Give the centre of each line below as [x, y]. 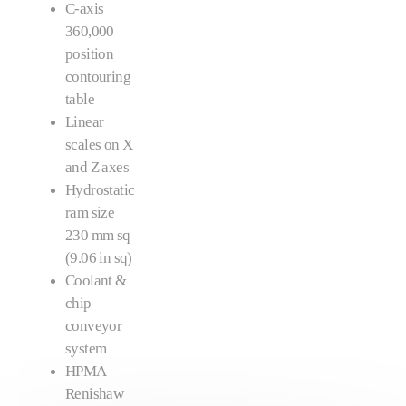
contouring [98, 77]
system [86, 348]
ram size [90, 213]
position [90, 54]
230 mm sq [98, 235]
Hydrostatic [100, 190]
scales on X [99, 145]
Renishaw [95, 394]
